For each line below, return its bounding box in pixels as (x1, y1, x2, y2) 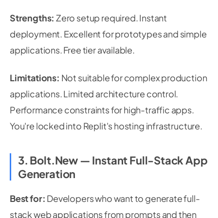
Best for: (10, 193, 46, 204)
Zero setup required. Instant (54, 12, 167, 23)
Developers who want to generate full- (45, 193, 200, 204)
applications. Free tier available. (10, 44, 135, 55)
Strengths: (10, 12, 55, 23)
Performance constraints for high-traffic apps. (10, 104, 194, 115)
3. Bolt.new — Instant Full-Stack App (18, 153, 208, 167)
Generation (18, 167, 76, 181)
